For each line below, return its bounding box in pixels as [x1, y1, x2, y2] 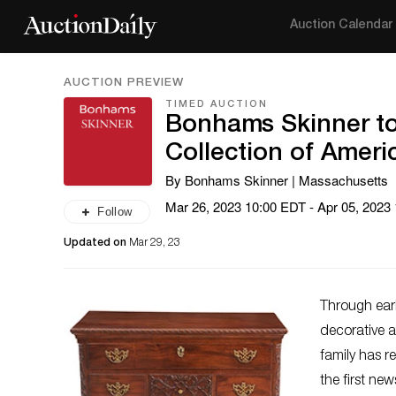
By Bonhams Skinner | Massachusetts [165, 171, 388, 189]
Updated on [64, 238, 129, 248]
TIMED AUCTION [165, 100, 268, 110]
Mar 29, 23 [129, 238, 180, 248]
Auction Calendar [290, 19, 393, 32]
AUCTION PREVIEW [64, 78, 184, 89]
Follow [97, 205, 133, 218]
